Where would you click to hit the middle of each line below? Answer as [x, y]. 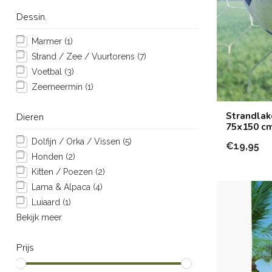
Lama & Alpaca [62, 187]
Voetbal [48, 72]
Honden [49, 157]
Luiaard [47, 202]
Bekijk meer [39, 217]
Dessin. [32, 17]
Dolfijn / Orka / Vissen [77, 141]
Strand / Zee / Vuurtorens [84, 56]
